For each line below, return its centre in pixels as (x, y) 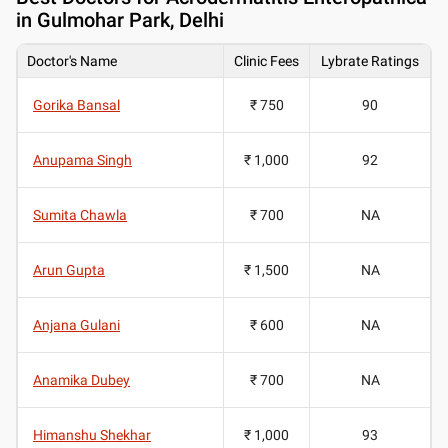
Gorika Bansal (76, 104)
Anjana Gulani (76, 324)
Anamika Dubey (81, 379)
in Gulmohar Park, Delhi (120, 19)
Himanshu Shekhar (92, 434)
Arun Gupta (69, 269)
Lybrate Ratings (370, 60)
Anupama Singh (82, 159)
